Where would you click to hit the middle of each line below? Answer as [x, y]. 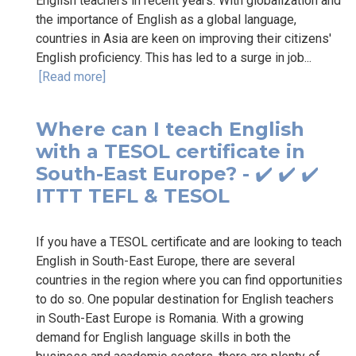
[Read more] [72, 76]
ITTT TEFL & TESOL [133, 195]
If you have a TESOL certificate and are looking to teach [189, 242]
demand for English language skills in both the [163, 337]
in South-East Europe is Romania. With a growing [170, 318]
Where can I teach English [170, 129]
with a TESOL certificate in [170, 151]
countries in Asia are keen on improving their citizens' [184, 38]
